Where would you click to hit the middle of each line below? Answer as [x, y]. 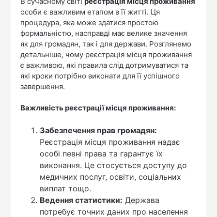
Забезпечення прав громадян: [99, 130]
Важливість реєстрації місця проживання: [98, 108]
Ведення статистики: [81, 200]
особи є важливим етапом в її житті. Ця [90, 12]
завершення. [43, 86]
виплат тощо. [66, 188]
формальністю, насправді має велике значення [104, 33]
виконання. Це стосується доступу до [114, 165]
